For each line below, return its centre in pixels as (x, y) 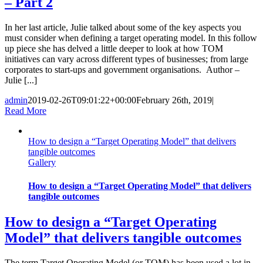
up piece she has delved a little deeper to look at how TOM (114, 49)
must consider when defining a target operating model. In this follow (131, 38)
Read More (26, 111)
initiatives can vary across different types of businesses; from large (127, 59)
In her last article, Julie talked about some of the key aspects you (123, 28)
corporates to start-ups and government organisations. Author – (122, 70)
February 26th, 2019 (174, 100)
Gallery (42, 163)
